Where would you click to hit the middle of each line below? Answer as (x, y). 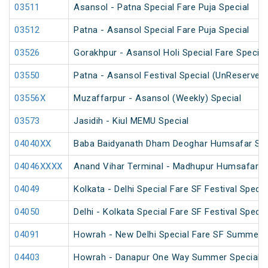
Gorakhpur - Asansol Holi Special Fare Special (170, 53)
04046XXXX (39, 167)
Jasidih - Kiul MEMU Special (131, 121)
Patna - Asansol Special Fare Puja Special (162, 30)
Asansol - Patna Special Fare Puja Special (162, 7)
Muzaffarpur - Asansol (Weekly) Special (157, 98)
